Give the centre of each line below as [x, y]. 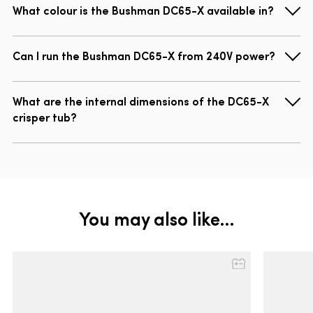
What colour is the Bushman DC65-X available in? [143, 10]
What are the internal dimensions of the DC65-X [141, 101]
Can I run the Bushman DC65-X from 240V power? [144, 56]
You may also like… [156, 218]
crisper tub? [45, 117]
